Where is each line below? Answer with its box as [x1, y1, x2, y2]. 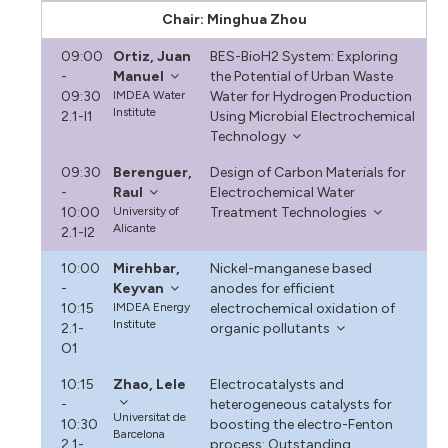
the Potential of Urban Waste [209, 67, 393, 85]
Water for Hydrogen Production [209, 87, 412, 105]
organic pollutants [209, 319, 330, 337]
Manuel [113, 67, 165, 85]
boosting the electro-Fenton [209, 415, 393, 433]
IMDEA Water [113, 87, 186, 102]
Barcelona [113, 426, 166, 441]
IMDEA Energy [113, 299, 191, 314]
